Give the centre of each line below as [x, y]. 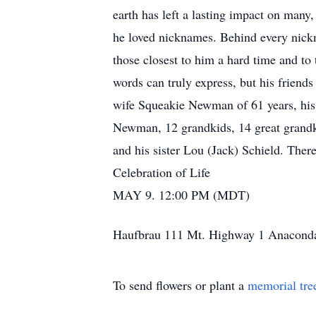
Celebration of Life [162, 172]
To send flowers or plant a [180, 285]
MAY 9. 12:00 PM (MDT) [181, 195]
